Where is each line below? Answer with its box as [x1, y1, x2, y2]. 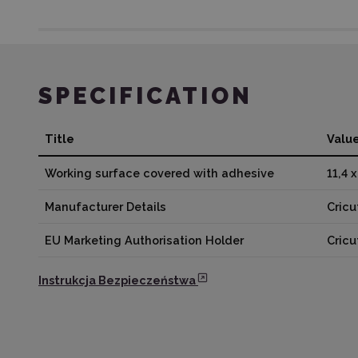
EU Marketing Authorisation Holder [45, 233, 244, 247]
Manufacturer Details [45, 199, 166, 213]
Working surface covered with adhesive [45, 165, 274, 180]
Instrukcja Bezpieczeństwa [38, 272, 196, 287]
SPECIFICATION [38, 82, 253, 109]
